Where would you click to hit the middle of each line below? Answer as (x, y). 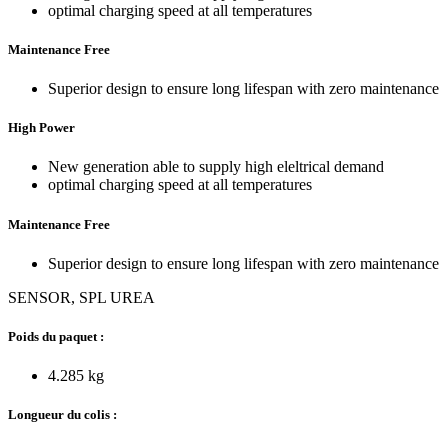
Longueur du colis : (62, 415)
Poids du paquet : (56, 336)
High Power (41, 128)
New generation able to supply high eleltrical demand (216, 167)
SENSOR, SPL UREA (81, 297)
